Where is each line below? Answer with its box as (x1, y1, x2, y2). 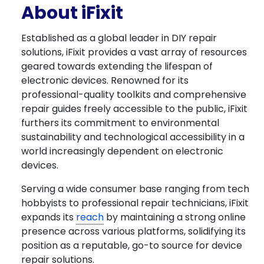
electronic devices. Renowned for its (21, 74, 189, 87)
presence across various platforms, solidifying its (21, 225, 246, 238)
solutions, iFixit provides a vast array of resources (21, 45, 247, 59)
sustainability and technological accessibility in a (21, 130, 245, 144)
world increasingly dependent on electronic (21, 144, 223, 158)
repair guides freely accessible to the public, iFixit (21, 102, 247, 115)
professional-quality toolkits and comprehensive (21, 88, 246, 101)
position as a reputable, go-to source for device (21, 239, 242, 252)
